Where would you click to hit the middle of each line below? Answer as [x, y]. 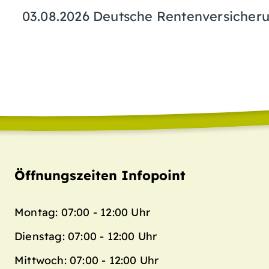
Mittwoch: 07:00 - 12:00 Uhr [87, 260]
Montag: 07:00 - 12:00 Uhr [82, 212]
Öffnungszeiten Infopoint [100, 175]
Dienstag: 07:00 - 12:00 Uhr [86, 236]
